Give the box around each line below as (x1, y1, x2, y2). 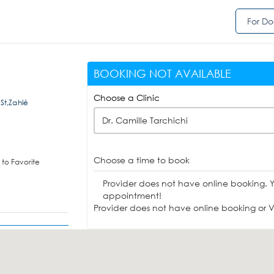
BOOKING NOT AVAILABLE (93, 67, 231, 80)
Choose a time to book (93, 154, 190, 166)
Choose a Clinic (93, 92, 160, 103)
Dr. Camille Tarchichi (102, 114, 188, 126)
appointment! (102, 190, 161, 201)
